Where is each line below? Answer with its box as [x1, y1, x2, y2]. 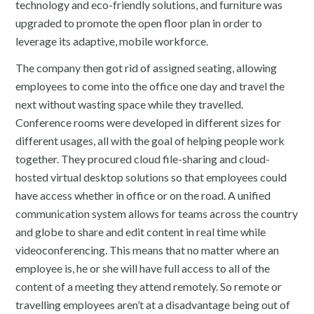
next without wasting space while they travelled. [15, 97, 244, 111]
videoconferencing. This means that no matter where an [15, 243, 280, 257]
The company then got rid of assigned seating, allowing [15, 61, 278, 74]
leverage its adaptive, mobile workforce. [15, 34, 209, 48]
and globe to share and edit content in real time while [15, 225, 266, 238]
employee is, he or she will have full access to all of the [15, 261, 271, 275]
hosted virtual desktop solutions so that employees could [15, 170, 287, 184]
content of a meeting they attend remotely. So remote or [15, 280, 282, 293]
